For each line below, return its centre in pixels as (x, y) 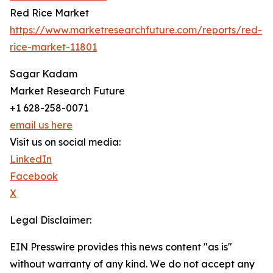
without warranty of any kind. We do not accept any (132, 264)
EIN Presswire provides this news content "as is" (121, 247)
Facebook (34, 176)
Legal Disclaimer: (51, 220)
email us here (41, 125)
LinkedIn (31, 159)
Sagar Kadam (44, 74)
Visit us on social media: (65, 142)
